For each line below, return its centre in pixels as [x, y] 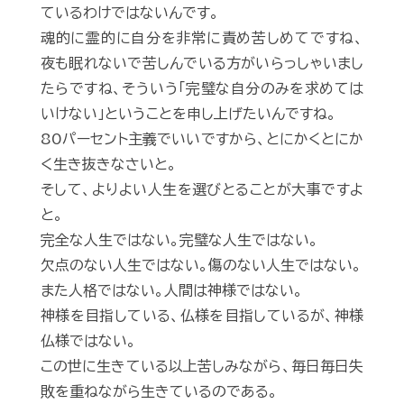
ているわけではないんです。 [130, 13]
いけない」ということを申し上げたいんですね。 [188, 114]
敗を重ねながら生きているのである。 [159, 392]
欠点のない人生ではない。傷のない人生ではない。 [201, 266]
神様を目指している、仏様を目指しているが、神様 [202, 316]
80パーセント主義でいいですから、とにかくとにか [202, 139]
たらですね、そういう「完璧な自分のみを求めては [202, 89]
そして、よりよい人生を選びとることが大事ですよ [202, 190]
